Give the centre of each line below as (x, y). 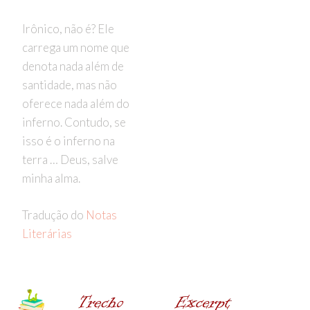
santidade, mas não (69, 85)
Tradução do (54, 215)
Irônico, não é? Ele (68, 29)
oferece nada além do (75, 104)
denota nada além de (73, 66)
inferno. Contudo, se (74, 122)
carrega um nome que (75, 48)
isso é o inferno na (68, 141)
